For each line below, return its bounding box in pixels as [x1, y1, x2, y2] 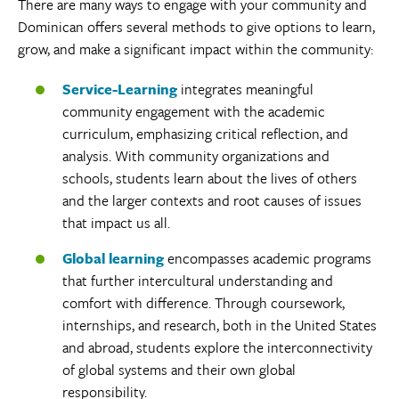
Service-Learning [62, 77, 177, 100]
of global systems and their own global [62, 358, 296, 380]
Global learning [62, 247, 164, 269]
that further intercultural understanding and [62, 269, 333, 291]
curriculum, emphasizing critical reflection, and [62, 122, 348, 144]
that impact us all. [62, 211, 170, 233]
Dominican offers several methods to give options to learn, [18, 15, 375, 37]
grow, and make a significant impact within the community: [18, 37, 373, 60]
